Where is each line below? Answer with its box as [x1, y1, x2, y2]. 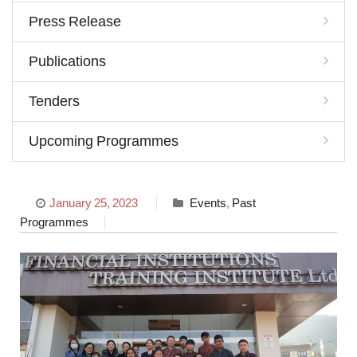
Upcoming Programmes [29, 132, 178, 149]
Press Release [29, 13, 121, 29]
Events [190, 195, 226, 210]
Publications [29, 53, 106, 69]
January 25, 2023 [49, 195, 138, 210]
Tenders [29, 92, 80, 109]
